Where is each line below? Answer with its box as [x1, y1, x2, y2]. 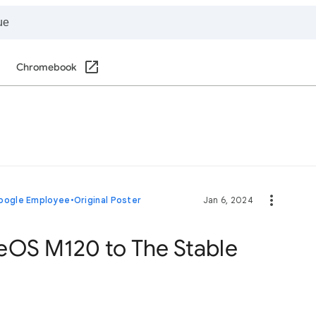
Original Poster [73, 195, 142, 205]
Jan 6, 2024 [202, 195, 253, 205]
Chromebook [16, 61, 76, 73]
